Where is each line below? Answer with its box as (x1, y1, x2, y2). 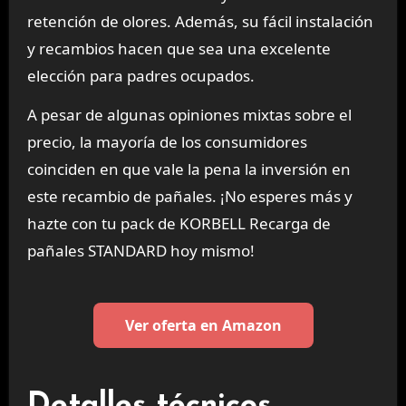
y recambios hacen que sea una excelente (26, 37, 331, 59)
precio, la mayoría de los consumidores (26, 130, 307, 152)
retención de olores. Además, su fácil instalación (26, 10, 373, 32)
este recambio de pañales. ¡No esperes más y (26, 185, 353, 207)
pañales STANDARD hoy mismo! (26, 239, 255, 261)
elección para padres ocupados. (26, 64, 255, 86)
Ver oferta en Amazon (124, 315, 282, 336)
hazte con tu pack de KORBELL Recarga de (26, 212, 331, 234)
